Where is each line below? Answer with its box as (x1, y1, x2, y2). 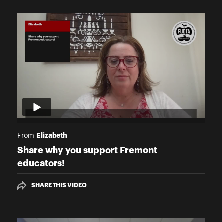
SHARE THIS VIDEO (31, 182, 87, 189)
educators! (17, 159, 65, 168)
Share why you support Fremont (17, 146, 157, 155)
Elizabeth (36, 132, 67, 139)
